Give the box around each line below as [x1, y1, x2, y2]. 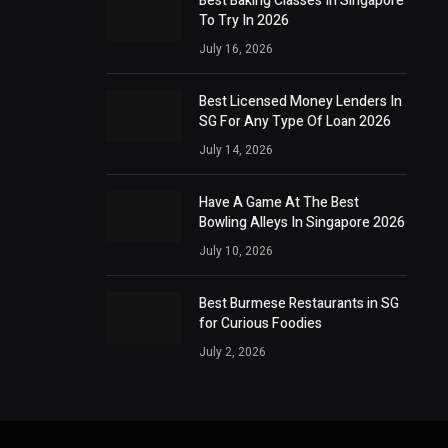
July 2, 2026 [198, 343, 266, 362]
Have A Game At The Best [198, 192, 359, 214]
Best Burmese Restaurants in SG [198, 293, 399, 315]
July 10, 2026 [198, 242, 273, 261]
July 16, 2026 [198, 40, 273, 59]
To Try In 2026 [198, 10, 289, 32]
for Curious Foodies [198, 313, 322, 335]
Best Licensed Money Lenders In [198, 91, 402, 113]
